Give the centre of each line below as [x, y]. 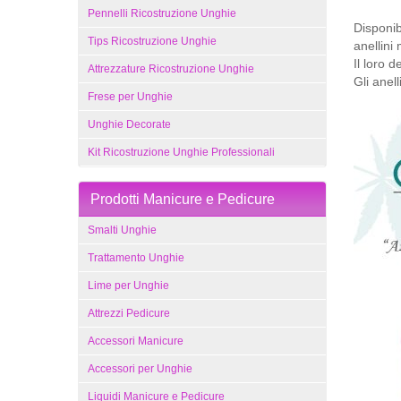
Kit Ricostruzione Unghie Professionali [181, 152]
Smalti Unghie [122, 230]
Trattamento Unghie [136, 258]
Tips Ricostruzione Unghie [152, 41]
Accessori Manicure [136, 341]
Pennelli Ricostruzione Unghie [162, 13]
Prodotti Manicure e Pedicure [183, 199]
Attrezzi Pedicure [129, 313]
